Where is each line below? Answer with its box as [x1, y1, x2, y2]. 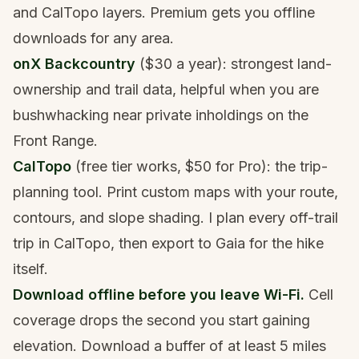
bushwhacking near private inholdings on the [13, 106, 309, 123]
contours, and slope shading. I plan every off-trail [13, 208, 338, 226]
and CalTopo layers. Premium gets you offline [13, 3, 315, 21]
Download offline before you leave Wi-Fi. [13, 285, 305, 303]
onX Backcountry [13, 54, 135, 72]
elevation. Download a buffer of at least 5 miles [13, 337, 326, 354]
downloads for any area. [13, 29, 174, 46]
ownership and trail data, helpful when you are [13, 80, 319, 98]
